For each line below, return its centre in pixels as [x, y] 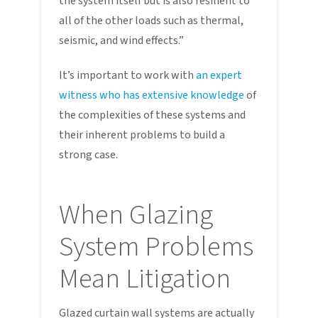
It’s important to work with [128, 75]
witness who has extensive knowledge [153, 95]
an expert [219, 75]
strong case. [89, 154]
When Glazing [136, 215]
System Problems [157, 247]
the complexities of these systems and [153, 115]
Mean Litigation [145, 279]
